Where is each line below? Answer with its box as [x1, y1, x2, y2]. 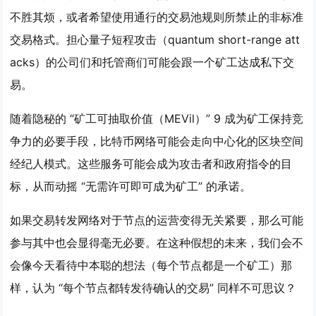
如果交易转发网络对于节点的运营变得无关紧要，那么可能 [10, 213, 304, 227]
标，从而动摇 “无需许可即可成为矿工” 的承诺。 [10, 179, 252, 193]
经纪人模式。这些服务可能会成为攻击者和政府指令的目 [10, 157, 293, 171]
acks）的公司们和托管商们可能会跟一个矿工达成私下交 [10, 55, 295, 69]
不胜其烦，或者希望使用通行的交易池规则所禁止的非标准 [10, 10, 304, 24]
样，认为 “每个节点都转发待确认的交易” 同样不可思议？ [10, 281, 297, 295]
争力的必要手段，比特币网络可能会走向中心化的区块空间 [10, 134, 304, 148]
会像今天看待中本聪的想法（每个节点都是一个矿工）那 [10, 258, 293, 272]
